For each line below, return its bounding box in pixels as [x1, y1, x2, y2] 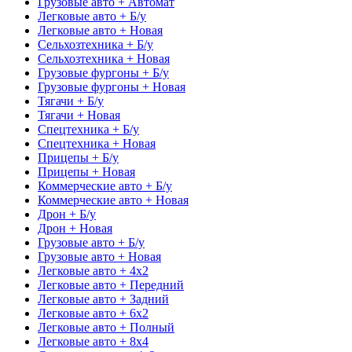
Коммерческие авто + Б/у [38, 178, 172, 192]
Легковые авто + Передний [38, 277, 184, 291]
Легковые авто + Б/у [38, 9, 146, 23]
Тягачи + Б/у [38, 93, 104, 108]
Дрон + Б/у [38, 207, 96, 221]
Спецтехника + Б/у [38, 122, 139, 136]
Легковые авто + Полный [38, 320, 174, 334]
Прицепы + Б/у [38, 150, 119, 164]
